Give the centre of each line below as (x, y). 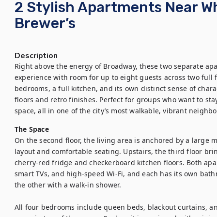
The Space (32, 129)
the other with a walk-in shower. (68, 185)
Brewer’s (45, 23)
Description (36, 56)
